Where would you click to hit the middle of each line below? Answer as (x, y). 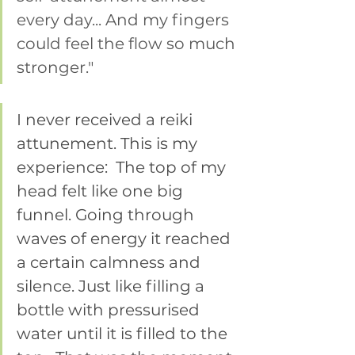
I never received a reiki (107, 120)
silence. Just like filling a (113, 286)
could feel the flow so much (128, 44)
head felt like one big (102, 191)
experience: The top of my (123, 168)
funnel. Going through (107, 215)
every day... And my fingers (125, 20)
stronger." (57, 68)
